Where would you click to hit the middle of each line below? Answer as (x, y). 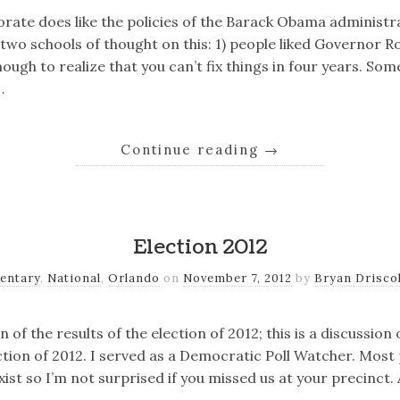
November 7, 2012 (238, 278)
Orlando (134, 278)
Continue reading (192, 150)
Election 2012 (200, 248)
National (75, 278)
